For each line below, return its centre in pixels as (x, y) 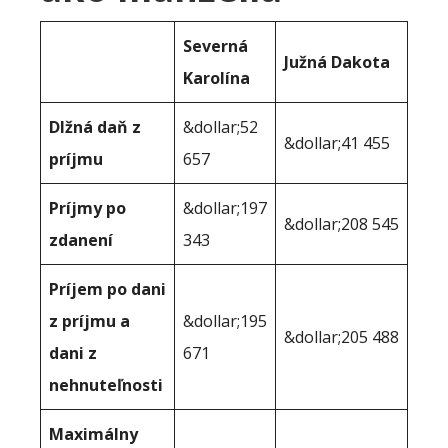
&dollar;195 (225, 320)
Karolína (216, 77)
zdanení (81, 239)
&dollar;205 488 (341, 336)
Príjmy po (87, 207)
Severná (215, 45)
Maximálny (93, 433)
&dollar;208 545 (341, 223)
